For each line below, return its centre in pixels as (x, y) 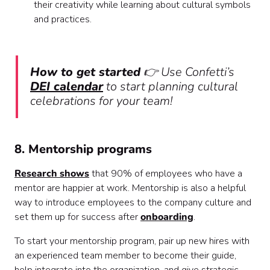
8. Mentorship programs (83, 149)
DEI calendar (67, 87)
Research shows (52, 174)
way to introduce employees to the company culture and (133, 203)
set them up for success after (77, 217)
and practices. (63, 20)
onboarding (167, 217)
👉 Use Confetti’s (187, 72)
